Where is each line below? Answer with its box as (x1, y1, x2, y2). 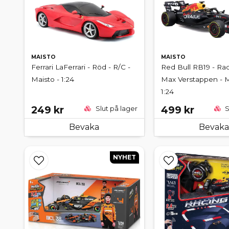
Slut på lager (94, 104, 138, 112)
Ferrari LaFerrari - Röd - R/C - (31, 63, 130, 72)
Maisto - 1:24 (31, 75, 74, 84)
